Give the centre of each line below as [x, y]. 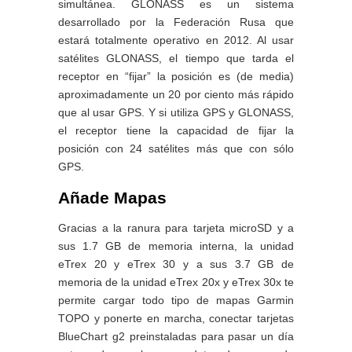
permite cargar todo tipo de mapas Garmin [176, 301]
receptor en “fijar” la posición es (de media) [176, 76]
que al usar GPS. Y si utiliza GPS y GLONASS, [176, 112]
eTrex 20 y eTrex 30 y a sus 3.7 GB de [176, 264]
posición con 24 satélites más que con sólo [176, 148]
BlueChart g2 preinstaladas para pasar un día [176, 337]
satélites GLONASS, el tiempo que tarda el [176, 58]
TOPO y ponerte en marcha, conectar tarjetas [176, 319]
